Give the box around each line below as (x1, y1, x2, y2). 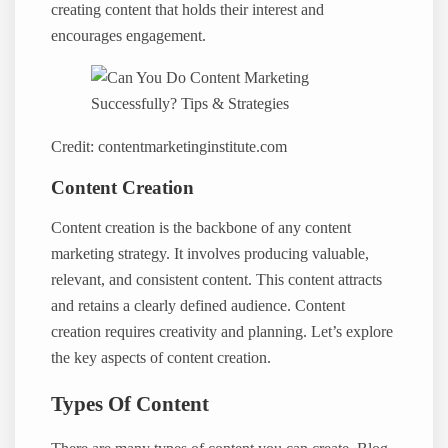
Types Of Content (51, 392, 210, 415)
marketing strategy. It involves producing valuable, (51, 245, 370, 264)
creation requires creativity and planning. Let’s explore (51, 323, 394, 342)
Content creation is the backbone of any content (51, 219, 352, 238)
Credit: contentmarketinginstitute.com (51, 137, 288, 156)
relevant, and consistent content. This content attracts (51, 271, 383, 290)
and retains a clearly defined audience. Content (51, 297, 346, 316)
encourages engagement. (51, 27, 207, 46)
